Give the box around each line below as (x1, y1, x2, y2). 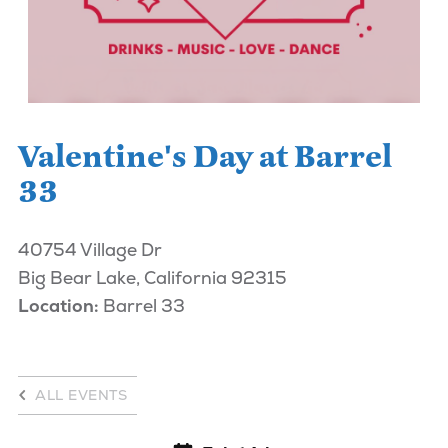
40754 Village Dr (17, 237, 162, 261)
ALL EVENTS (35, 386, 128, 405)
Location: (17, 293, 99, 317)
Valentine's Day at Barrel (17, 136, 392, 178)
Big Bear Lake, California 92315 (17, 265, 287, 289)
